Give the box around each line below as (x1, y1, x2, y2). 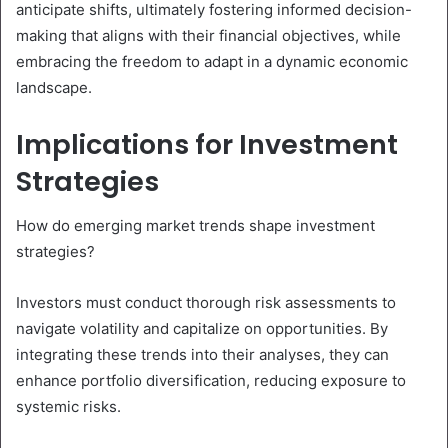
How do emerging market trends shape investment (16, 216, 375, 236)
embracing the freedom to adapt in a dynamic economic (16, 51, 408, 71)
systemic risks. (16, 397, 121, 417)
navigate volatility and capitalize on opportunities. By (16, 319, 388, 339)
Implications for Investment (16, 125, 398, 163)
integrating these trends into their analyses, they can (16, 345, 389, 365)
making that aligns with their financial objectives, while (16, 25, 401, 45)
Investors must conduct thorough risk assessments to (16, 293, 396, 313)
